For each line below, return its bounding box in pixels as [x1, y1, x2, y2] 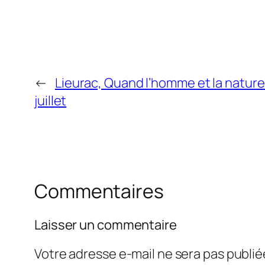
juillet [34, 92, 67, 110]
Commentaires [34, 178, 164, 205]
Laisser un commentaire [34, 216, 177, 234]
